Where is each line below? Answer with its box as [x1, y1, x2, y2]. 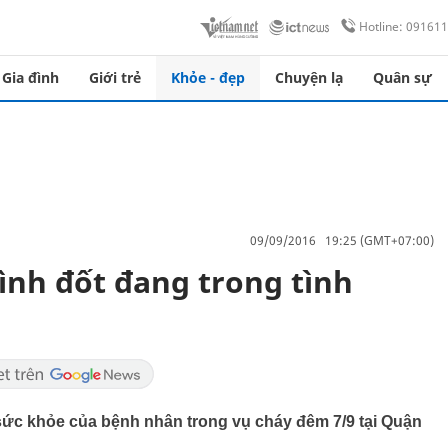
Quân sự [373, 68, 432, 87]
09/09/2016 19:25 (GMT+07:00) [250, 231, 434, 249]
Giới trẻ [89, 68, 141, 87]
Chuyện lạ [275, 68, 343, 87]
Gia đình [2, 68, 59, 87]
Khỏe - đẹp [171, 68, 245, 87]
